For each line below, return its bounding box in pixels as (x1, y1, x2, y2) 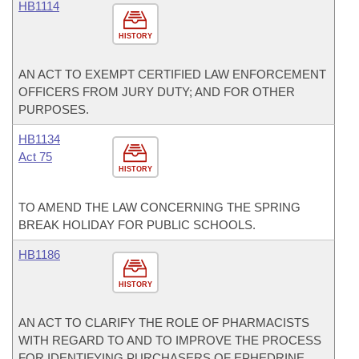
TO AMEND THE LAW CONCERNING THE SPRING (18, 200, 301, 214)
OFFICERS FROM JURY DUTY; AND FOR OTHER (18, 85, 295, 99)
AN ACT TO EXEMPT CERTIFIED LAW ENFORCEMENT (18, 67, 326, 81)
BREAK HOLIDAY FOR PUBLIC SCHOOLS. (18, 218, 256, 232)
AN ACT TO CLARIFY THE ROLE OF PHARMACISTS (18, 316, 309, 329)
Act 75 (18, 150, 52, 163)
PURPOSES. (18, 103, 89, 116)
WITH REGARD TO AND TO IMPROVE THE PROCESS (18, 333, 321, 347)
